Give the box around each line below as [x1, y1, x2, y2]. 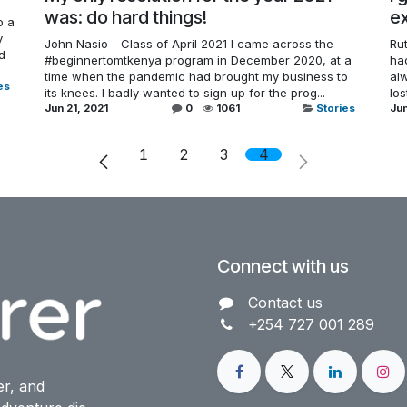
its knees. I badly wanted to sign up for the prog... [45, 84, 325, 100]
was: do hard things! [45, 5, 207, 28]
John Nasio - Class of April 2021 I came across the [45, 35, 333, 51]
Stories [316, 101, 355, 114]
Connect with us [217, 254, 349, 277]
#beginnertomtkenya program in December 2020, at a [45, 52, 352, 67]
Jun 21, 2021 [45, 101, 108, 114]
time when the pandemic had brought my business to [45, 68, 348, 84]
